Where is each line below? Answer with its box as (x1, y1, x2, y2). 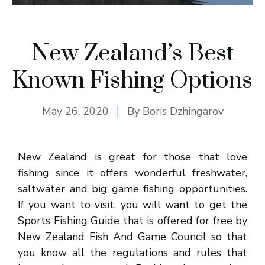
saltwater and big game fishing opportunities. (18, 182, 247, 196)
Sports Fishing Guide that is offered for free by (18, 214, 247, 228)
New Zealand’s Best (31, 39, 234, 68)
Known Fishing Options (12, 66, 253, 95)
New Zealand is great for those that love (18, 150, 247, 164)
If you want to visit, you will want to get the (18, 198, 247, 212)
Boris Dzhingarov (142, 104, 224, 118)
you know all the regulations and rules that (18, 245, 247, 260)
